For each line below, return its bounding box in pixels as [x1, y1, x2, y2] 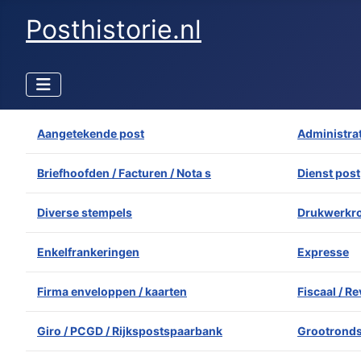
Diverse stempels [37, 205, 132, 219]
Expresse [297, 245, 349, 259]
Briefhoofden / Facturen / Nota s [37, 166, 211, 180]
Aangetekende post [37, 127, 144, 140]
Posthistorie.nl [26, 14, 201, 45]
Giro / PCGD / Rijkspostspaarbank [37, 324, 222, 338]
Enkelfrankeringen [37, 245, 139, 259]
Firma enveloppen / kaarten [37, 284, 187, 298]
